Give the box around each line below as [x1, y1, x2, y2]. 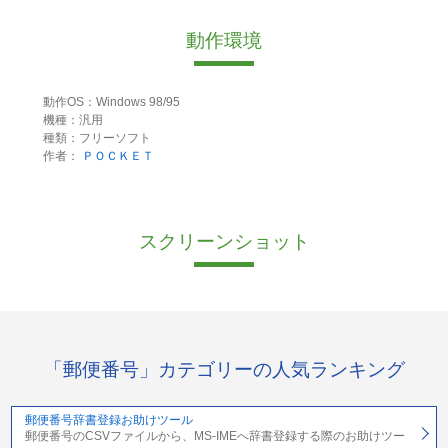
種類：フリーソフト [42, 131, 151, 146]
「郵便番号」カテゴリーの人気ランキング [43, 358, 405, 380]
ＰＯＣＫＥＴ [81, 149, 154, 164]
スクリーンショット [138, 231, 310, 253]
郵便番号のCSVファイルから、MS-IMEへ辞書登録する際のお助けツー [24, 428, 405, 443]
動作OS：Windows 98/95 [42, 95, 180, 110]
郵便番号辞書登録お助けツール [24, 412, 193, 427]
